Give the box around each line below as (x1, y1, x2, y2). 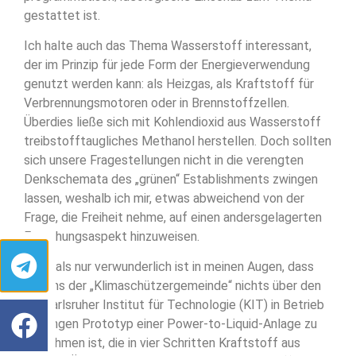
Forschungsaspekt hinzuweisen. (24, 229, 199, 245)
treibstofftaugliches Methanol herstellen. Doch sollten (24, 133, 331, 149)
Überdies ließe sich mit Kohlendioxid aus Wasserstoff (24, 114, 321, 130)
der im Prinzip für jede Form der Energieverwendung (24, 57, 310, 73)
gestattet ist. (24, 7, 100, 23)
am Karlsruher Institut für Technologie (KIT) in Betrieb (24, 297, 324, 313)
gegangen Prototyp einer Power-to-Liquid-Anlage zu (24, 316, 317, 332)
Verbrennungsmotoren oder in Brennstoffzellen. (24, 95, 289, 111)
